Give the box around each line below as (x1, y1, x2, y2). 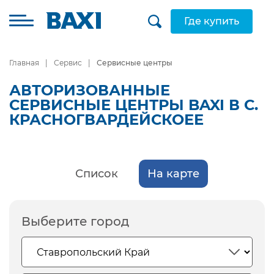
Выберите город (21, 214, 129, 229)
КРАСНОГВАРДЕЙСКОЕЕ (9, 111, 204, 128)
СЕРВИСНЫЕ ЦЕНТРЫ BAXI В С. (9, 96, 258, 114)
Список (75, 167, 118, 180)
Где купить (184, 15, 239, 27)
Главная (9, 58, 39, 67)
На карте (147, 167, 199, 180)
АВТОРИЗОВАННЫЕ (9, 81, 170, 99)
